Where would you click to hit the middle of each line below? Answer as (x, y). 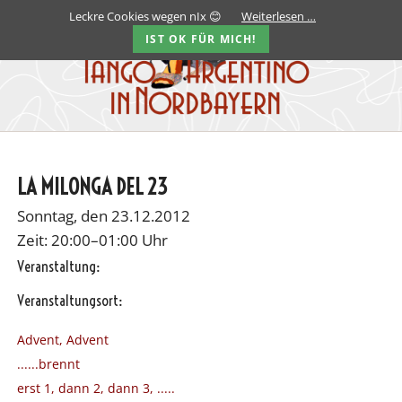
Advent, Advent (62, 340)
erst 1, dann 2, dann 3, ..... (96, 389)
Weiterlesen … (279, 16)
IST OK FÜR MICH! (201, 39)
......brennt (48, 364)
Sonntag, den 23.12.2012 (103, 216)
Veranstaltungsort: (70, 301)
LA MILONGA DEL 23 (92, 187)
